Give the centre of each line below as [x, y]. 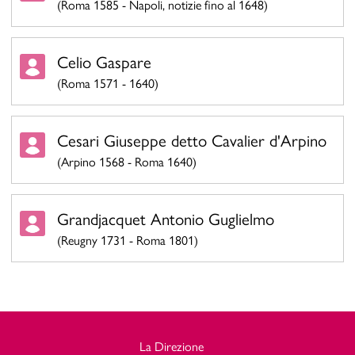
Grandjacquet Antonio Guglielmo [166, 218]
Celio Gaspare [104, 61]
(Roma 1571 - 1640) [108, 83]
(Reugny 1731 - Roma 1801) [128, 239]
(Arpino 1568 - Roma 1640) [127, 161]
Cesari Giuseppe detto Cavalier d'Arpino [192, 139]
